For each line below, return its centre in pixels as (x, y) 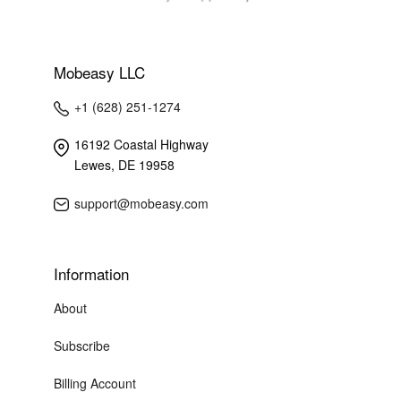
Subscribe (81, 345)
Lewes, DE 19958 (124, 165)
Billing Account (94, 384)
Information (91, 273)
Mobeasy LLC (99, 73)
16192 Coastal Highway (141, 145)
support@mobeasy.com (141, 203)
